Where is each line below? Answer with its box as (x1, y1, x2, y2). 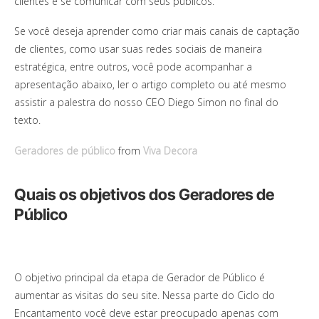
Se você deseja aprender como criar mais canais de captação (14, 24, 300, 38)
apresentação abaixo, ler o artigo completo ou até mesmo (14, 78, 286, 92)
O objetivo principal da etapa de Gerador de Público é (14, 271, 265, 285)
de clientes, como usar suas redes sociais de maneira (14, 42, 262, 56)
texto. (14, 113, 41, 127)
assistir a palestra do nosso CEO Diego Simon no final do (14, 95, 278, 110)
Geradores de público (14, 144, 115, 158)
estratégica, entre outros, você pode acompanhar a (14, 60, 252, 74)
